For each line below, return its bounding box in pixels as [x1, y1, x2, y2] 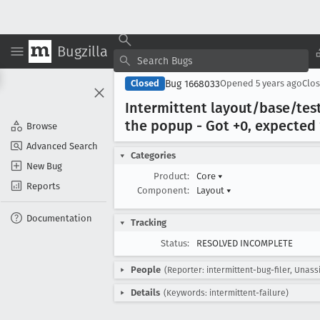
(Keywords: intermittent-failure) [164, 288, 289, 298]
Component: [137, 185, 189, 196]
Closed [131, 78, 159, 89]
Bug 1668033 [165, 77, 220, 90]
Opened [220, 78, 256, 89]
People [131, 264, 161, 275]
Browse [26, 120, 57, 131]
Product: [154, 171, 189, 181]
